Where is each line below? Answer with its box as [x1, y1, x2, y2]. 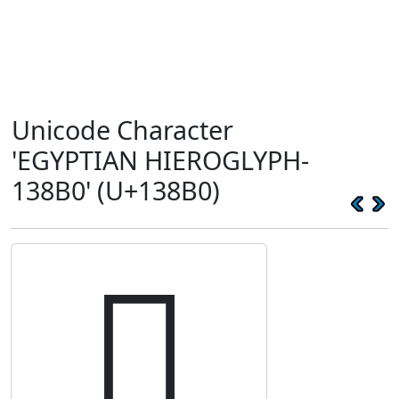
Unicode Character [12, 112, 233, 147]
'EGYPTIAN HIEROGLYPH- [12, 142, 309, 177]
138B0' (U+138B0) [12, 173, 220, 208]
